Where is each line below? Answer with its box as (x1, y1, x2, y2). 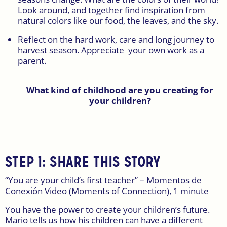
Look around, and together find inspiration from (18, 4, 205, 16)
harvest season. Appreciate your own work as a (18, 44, 204, 56)
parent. (18, 55, 46, 67)
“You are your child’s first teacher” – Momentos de (5, 174, 202, 186)
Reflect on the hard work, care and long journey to (18, 33, 214, 46)
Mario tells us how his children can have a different (5, 214, 203, 226)
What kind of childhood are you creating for (26, 84, 213, 96)
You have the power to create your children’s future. (5, 203, 210, 215)
